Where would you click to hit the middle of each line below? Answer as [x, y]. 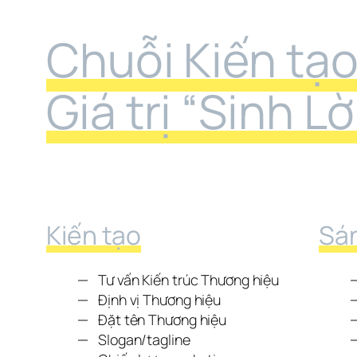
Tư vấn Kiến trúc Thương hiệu [189, 280]
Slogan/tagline [144, 340]
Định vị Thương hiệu [160, 300]
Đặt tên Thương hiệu [163, 320]
